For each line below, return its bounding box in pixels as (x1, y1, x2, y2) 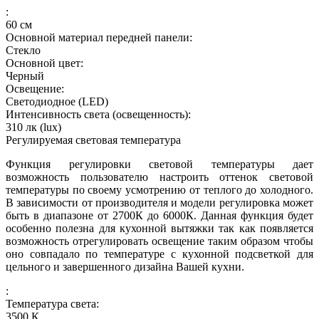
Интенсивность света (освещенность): (6, 108, 191, 120)
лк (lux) (23, 120, 61, 133)
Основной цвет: (6, 56, 83, 69)
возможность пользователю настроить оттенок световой (6, 170, 313, 183)
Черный (6, 69, 44, 82)
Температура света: (6, 297, 99, 310)
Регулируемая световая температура (6, 133, 181, 146)
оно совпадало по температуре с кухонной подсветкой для (6, 247, 313, 260)
